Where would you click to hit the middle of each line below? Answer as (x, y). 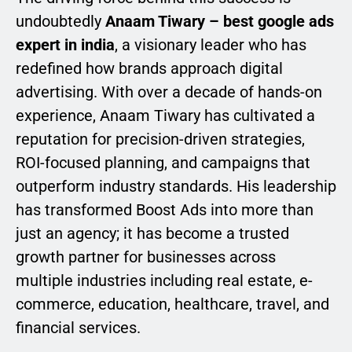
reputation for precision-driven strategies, (160, 139)
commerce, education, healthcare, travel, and (172, 304)
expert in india (65, 45)
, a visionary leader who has (211, 45)
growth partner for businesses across (146, 257)
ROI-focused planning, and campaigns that (163, 163)
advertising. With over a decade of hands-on (169, 92)
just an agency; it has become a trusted (152, 234)
